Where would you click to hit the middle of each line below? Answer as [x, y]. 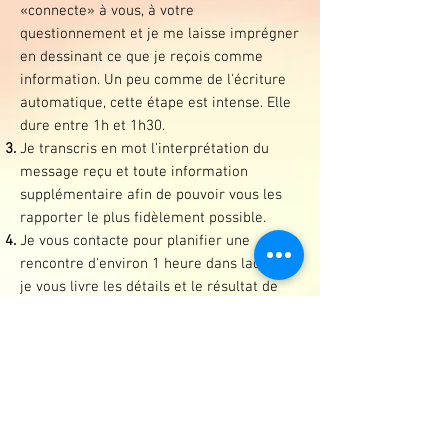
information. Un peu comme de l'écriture [153, 80]
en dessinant [63, 57]
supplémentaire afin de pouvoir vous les [151, 195]
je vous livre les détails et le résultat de [149, 287]
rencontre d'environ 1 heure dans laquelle [156, 264]
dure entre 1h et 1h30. [92, 126]
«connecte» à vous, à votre [107, 11]
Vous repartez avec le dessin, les [126, 333]
